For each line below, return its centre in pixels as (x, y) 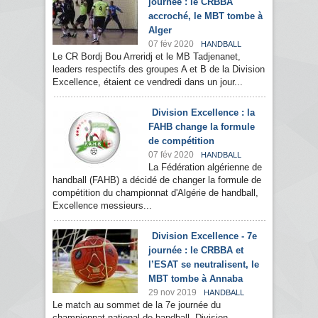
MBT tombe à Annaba (196, 279)
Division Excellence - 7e (204, 236)
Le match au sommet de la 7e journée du (137, 305)
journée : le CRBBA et (196, 251)
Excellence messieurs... (102, 206)
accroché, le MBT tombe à (205, 16)
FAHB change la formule (202, 127)
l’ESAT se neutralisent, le (204, 265)
